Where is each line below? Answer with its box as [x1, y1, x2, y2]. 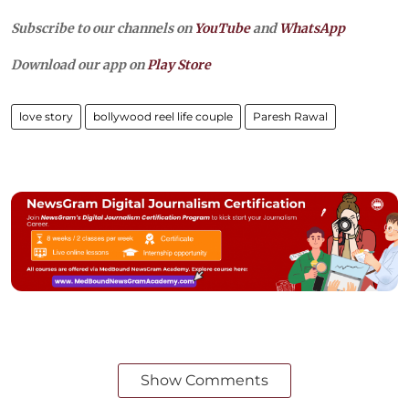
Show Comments [141, 372, 268, 389]
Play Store [147, 57, 211, 73]
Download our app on [11, 57, 147, 73]
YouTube [194, 20, 250, 37]
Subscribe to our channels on [11, 20, 194, 37]
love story [19, 110, 73, 123]
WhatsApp [279, 20, 345, 37]
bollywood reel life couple [93, 110, 233, 123]
